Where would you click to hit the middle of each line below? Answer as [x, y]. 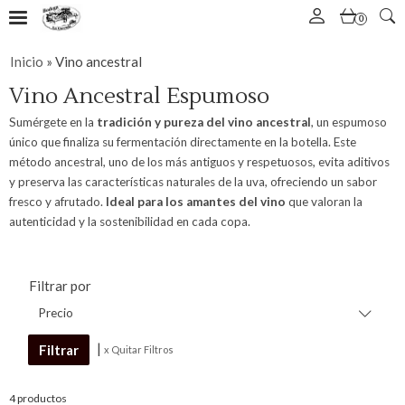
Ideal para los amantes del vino [196, 202]
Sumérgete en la [53, 122]
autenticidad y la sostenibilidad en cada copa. [130, 221]
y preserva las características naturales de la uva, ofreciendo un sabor [193, 182]
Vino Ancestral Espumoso [139, 96]
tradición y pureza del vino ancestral [204, 122]
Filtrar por [60, 286]
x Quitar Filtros [139, 350]
